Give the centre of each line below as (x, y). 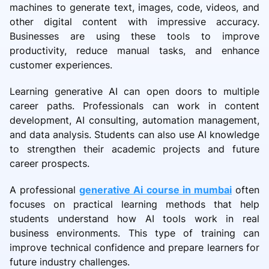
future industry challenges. (70, 261)
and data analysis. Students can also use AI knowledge (134, 134)
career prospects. (50, 163)
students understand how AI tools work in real (134, 218)
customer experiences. (61, 65)
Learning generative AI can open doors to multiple (134, 91)
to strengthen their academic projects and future (134, 149)
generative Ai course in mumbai (156, 189)
